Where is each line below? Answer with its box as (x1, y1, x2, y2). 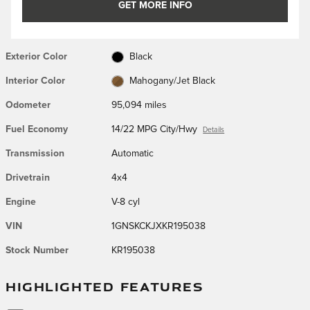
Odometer (6, 100, 51, 110)
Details (203, 127, 225, 134)
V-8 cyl (111, 197, 140, 207)
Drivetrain (6, 173, 50, 183)
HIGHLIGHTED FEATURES (6, 278, 204, 295)
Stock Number (6, 246, 69, 255)
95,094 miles (111, 100, 167, 110)
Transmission (6, 149, 64, 158)
